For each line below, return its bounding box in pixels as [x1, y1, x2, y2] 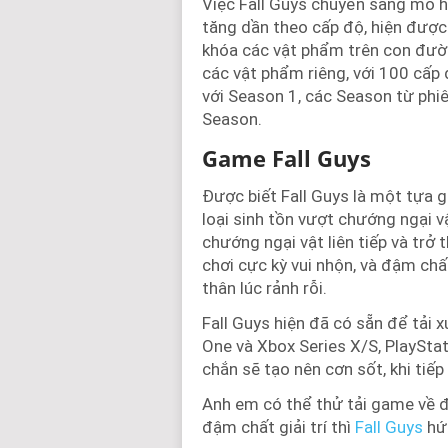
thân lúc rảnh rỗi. [202, 277, 327, 298]
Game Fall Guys [202, 142, 371, 173]
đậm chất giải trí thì [202, 416, 355, 437]
